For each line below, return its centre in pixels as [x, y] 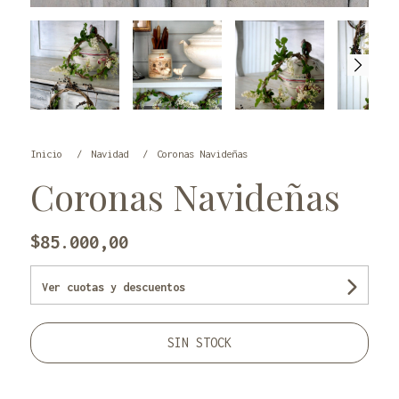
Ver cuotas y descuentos [113, 288]
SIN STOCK [199, 343]
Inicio [49, 154]
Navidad [112, 154]
